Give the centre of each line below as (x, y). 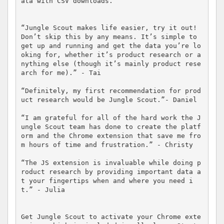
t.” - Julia (43, 190)
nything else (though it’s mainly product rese (111, 64)
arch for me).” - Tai (61, 73)
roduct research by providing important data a (111, 172)
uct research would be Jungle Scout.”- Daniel (109, 100)
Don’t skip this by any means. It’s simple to (109, 37)
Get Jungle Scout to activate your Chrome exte (111, 217)
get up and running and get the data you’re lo (111, 46)
